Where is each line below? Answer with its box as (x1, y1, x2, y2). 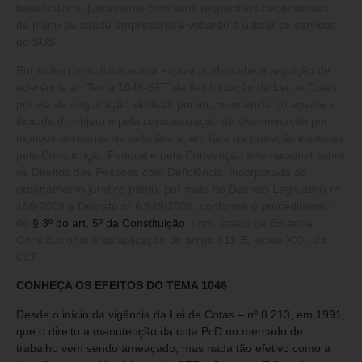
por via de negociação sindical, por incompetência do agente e (16, 98, 336, 112)
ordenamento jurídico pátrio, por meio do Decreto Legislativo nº (16, 183, 340, 196)
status (220, 217, 250, 230)
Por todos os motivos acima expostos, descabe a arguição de (16, 64, 330, 78)
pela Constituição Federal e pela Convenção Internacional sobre (16, 149, 345, 162)
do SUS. (16, 35, 61, 48)
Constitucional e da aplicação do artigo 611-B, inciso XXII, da (16, 234, 326, 247)
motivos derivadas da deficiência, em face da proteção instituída (16, 132, 344, 145)
